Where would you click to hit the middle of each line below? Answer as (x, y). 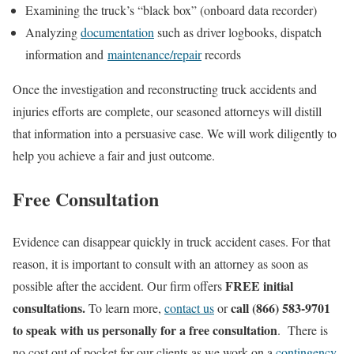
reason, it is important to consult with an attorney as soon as (160, 264)
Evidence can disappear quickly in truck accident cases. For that (171, 242)
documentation (117, 32)
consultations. (51, 308)
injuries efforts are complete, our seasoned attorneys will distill (167, 111)
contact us (189, 308)
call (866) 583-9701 (281, 308)
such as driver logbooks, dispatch (238, 32)
